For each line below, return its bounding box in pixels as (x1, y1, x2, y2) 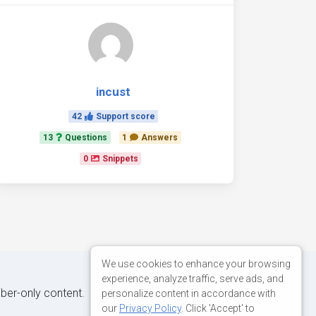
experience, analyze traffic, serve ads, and (102, 272, 284, 284)
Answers (141, 133, 178, 142)
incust (96, 85, 130, 99)
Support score (95, 111, 155, 121)
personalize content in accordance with (102, 287, 276, 299)
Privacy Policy (119, 302, 181, 314)
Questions (64, 133, 107, 142)
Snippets (102, 154, 138, 164)
